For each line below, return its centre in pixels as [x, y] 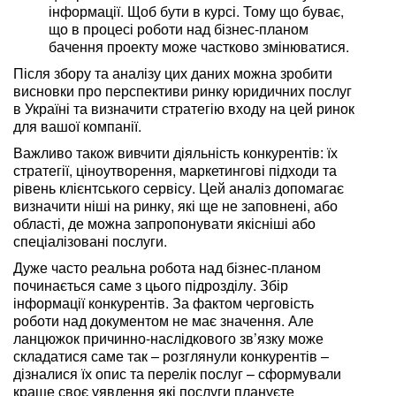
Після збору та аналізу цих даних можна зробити [173, 72]
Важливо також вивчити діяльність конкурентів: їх [175, 152]
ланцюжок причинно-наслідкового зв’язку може [168, 338]
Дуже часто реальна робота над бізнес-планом [167, 267]
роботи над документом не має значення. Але [164, 320]
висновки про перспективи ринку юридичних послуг [183, 90]
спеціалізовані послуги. [90, 240]
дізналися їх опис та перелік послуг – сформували [177, 373]
